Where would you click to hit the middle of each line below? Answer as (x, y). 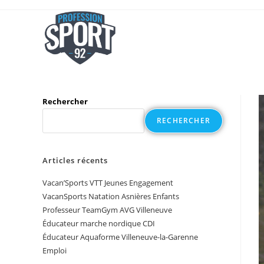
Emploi (55, 250)
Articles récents (75, 160)
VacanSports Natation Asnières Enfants (111, 196)
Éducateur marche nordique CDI (99, 223)
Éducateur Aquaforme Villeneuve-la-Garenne (120, 237)
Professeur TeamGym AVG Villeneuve (107, 210)
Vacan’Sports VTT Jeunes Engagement (108, 183)
